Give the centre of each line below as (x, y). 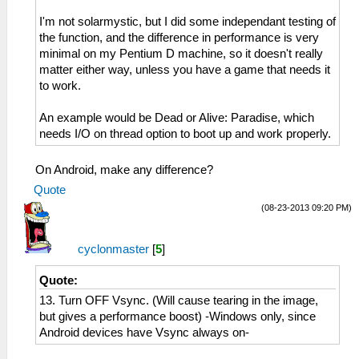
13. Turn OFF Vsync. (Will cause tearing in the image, (179, 300)
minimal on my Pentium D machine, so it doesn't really (181, 53)
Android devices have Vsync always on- (144, 332)
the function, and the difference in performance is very (179, 37)
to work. (60, 85)
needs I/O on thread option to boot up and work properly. (185, 133)
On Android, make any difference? (124, 169)
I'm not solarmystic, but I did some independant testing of (188, 21)
